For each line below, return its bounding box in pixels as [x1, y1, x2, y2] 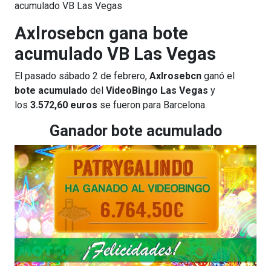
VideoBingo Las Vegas [106, 85, 208, 96]
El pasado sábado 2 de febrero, [15, 70, 149, 82]
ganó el [201, 70, 235, 82]
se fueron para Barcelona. [97, 99, 207, 111]
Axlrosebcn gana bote [15, 23, 188, 44]
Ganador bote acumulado [49, 122, 222, 140]
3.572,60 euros [30, 99, 97, 111]
